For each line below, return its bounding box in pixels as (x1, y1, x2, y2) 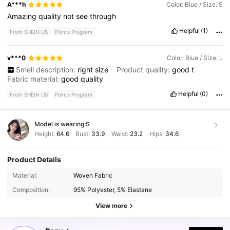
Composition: (12, 186, 50, 194)
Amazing (7, 12, 39, 21)
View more (95, 201, 127, 209)
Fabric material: (7, 74, 62, 84)
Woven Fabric (73, 171, 113, 179)
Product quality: (116, 65, 172, 74)
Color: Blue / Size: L (166, 54, 223, 62)
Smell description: (15, 65, 78, 74)
